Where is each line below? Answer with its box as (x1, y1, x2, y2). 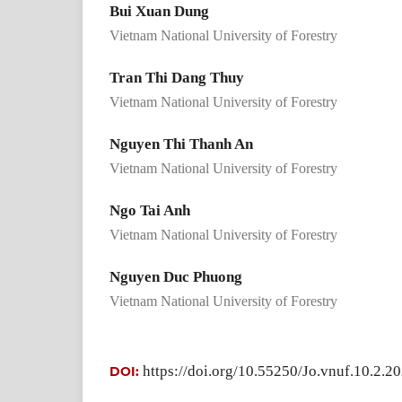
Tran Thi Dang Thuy (109, 68, 244, 86)
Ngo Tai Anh (109, 201, 190, 219)
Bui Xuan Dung (109, 2, 209, 20)
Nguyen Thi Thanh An (109, 135, 253, 153)
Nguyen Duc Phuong (109, 268, 242, 285)
